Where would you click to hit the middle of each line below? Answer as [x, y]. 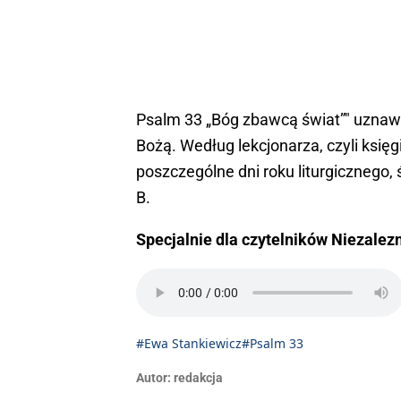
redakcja [198, 377]
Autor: [154, 377]
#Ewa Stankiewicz [189, 343]
